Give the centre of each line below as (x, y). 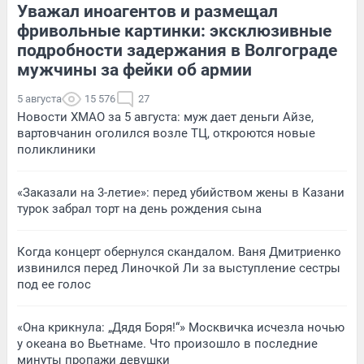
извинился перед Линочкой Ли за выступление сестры (179, 269)
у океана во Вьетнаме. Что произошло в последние (167, 344)
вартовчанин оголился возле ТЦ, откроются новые (166, 134)
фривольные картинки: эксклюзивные (174, 31)
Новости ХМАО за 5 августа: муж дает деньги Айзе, (165, 117)
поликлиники (56, 150)
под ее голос (54, 285)
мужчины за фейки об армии (134, 70)
